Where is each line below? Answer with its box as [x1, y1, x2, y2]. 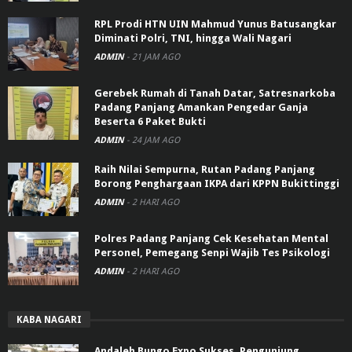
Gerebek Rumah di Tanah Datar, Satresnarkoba [94, 87, 335, 100]
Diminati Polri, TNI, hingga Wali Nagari [94, 32, 291, 45]
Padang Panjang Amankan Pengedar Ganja [94, 101, 308, 114]
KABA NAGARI [16, 314, 82, 326]
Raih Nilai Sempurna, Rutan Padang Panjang [94, 163, 315, 176]
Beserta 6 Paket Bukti [94, 115, 206, 128]
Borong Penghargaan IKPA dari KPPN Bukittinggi [94, 178, 339, 190]
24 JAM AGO [132, 135, 180, 146]
